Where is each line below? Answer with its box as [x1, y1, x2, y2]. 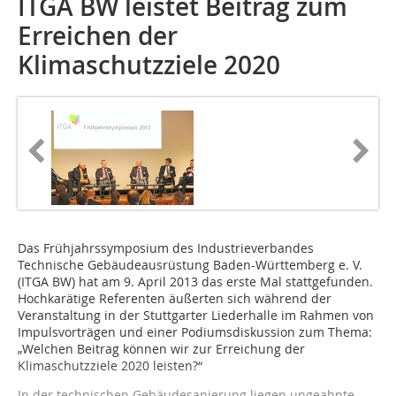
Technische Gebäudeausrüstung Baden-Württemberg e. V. [18, 256, 362, 274]
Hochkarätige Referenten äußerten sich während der [18, 290, 331, 308]
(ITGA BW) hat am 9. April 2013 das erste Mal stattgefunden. [18, 273, 373, 291]
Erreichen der [18, 19, 178, 52]
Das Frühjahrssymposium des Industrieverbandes [18, 240, 314, 257]
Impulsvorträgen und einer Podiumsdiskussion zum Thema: [18, 324, 372, 341]
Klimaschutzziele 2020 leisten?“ [18, 357, 202, 375]
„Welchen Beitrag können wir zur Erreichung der [18, 340, 305, 358]
